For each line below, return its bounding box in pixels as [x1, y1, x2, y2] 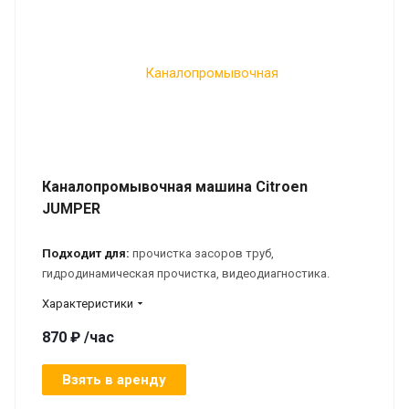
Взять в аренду [62, 371, 166, 388]
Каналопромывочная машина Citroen [42, 177, 308, 195]
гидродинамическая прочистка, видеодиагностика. [42, 266, 332, 280]
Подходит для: [42, 246, 130, 260]
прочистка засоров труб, [130, 246, 274, 260]
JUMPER [42, 199, 100, 217]
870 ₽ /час [42, 328, 114, 346]
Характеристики [42, 296, 133, 310]
